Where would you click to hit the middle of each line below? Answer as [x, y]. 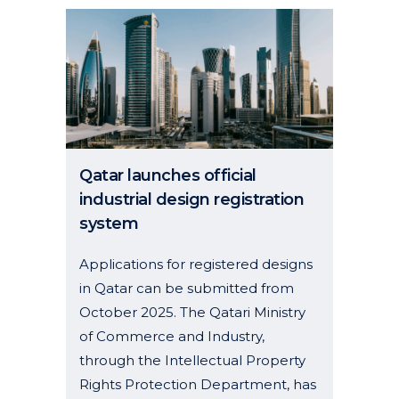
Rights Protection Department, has [198, 384]
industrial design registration [191, 199]
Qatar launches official [168, 175]
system [109, 223]
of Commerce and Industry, [172, 336]
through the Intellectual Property [192, 360]
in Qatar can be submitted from [187, 288]
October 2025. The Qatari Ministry [192, 312]
